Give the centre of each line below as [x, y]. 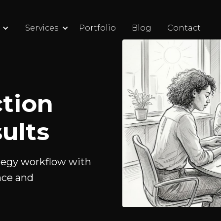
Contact [184, 28]
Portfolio [98, 28]
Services [42, 28]
